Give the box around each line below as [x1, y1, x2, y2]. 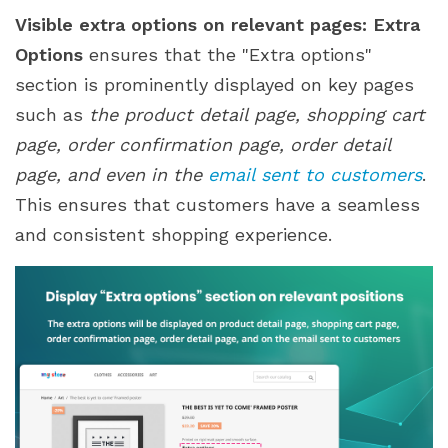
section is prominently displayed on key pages [15, 74, 414, 96]
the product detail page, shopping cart [89, 104, 425, 126]
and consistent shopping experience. [15, 224, 332, 246]
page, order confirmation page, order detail [15, 134, 391, 156]
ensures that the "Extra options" [83, 44, 372, 66]
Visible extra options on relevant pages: [15, 14, 367, 36]
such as [15, 104, 89, 126]
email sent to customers [208, 164, 422, 186]
